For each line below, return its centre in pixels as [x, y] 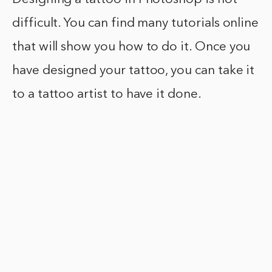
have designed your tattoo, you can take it [134, 71]
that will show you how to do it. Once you [131, 47]
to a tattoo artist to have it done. [107, 95]
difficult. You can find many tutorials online [136, 24]
